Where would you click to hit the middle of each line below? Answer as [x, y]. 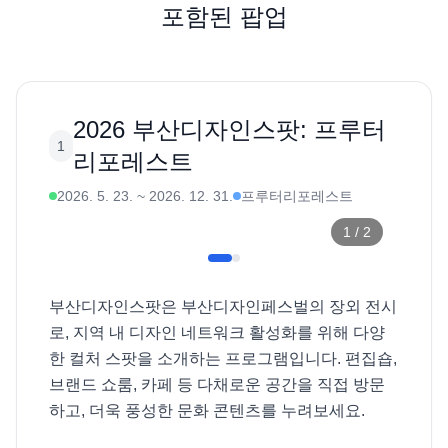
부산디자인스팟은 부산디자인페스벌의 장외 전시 [223, 306]
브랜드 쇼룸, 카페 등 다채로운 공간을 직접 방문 [217, 384]
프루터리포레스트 [297, 196]
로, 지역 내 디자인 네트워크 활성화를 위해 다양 [217, 332]
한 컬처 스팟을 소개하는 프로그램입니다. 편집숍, [223, 358]
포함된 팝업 [224, 16]
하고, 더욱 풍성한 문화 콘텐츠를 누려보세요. [209, 410]
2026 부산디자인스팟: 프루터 [230, 129]
